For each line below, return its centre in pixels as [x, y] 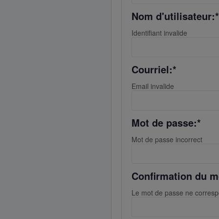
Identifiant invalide [159, 33]
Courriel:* [154, 69]
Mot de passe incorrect [167, 139]
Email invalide [153, 86]
